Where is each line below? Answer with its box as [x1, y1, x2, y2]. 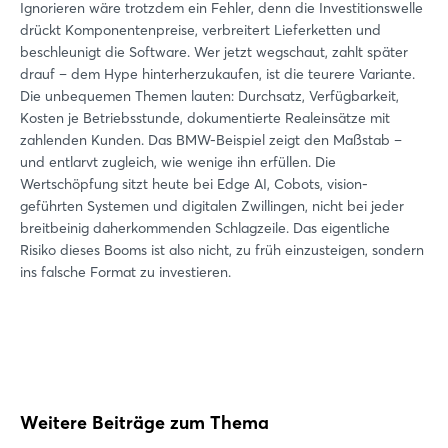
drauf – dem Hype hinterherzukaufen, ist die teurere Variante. [20, 64, 415, 83]
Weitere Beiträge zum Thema [20, 410, 269, 434]
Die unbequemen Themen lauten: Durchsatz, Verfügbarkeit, [20, 86, 399, 105]
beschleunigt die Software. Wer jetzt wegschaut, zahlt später [20, 42, 408, 61]
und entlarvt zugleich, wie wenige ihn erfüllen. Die [20, 152, 336, 171]
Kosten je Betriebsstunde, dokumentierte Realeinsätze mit [20, 108, 390, 127]
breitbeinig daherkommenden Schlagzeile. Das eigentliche [20, 218, 390, 237]
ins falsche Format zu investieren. [20, 262, 231, 281]
